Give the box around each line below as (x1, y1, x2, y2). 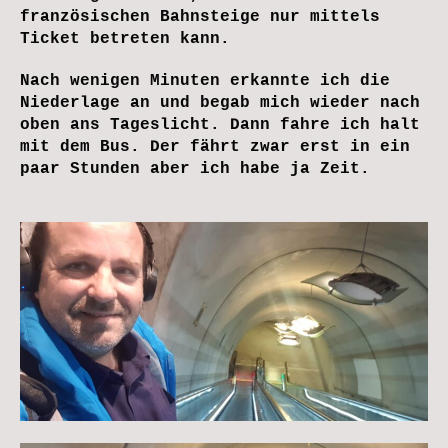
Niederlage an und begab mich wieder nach (20, 93, 420, 112)
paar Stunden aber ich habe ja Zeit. (20, 159, 370, 178)
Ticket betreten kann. (20, 29, 230, 48)
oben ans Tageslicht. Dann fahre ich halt (20, 115, 420, 134)
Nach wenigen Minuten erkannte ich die (20, 71, 390, 90)
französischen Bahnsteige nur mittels (20, 7, 380, 26)
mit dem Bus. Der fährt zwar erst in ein (20, 137, 410, 156)
